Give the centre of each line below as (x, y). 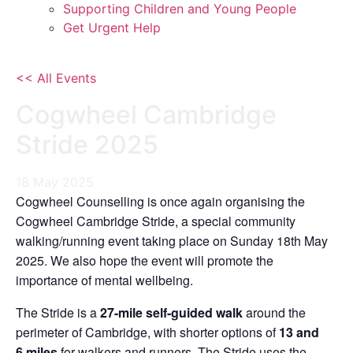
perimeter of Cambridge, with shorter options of (147, 332)
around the (274, 312)
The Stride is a (58, 312)
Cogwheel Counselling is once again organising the (160, 201)
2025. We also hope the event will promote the (145, 260)
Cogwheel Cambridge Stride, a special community (156, 221)
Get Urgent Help (112, 28)
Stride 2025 (87, 145)
